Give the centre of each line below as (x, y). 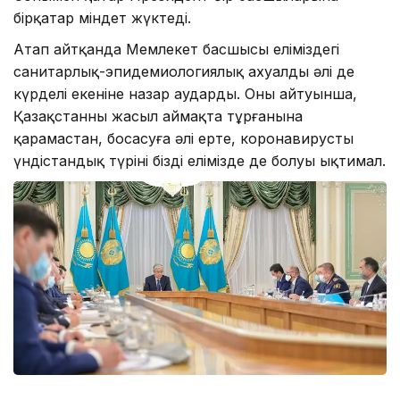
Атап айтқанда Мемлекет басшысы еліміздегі (176, 50)
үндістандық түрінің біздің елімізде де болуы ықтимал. (200, 161)
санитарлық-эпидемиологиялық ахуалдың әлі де (184, 72)
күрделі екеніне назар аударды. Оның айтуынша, (185, 94)
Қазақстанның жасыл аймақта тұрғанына (158, 117)
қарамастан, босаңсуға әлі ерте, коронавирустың (183, 139)
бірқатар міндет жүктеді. (102, 18)
